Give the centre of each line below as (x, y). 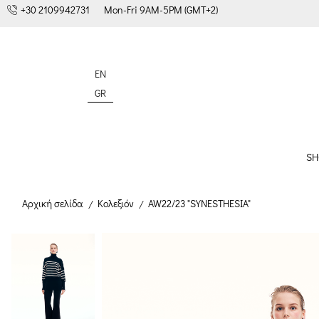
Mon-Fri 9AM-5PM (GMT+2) (161, 10)
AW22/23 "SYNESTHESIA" (199, 204)
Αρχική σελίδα (53, 204)
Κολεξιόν (116, 204)
